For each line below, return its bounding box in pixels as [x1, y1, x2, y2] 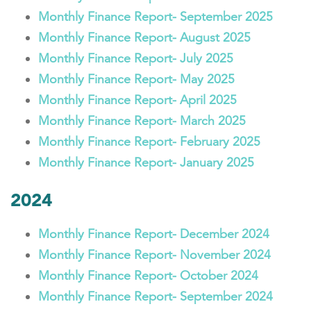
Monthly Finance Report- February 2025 [38, 134, 260, 149]
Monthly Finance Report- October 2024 [38, 268, 258, 283]
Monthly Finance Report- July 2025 [38, 51, 233, 66]
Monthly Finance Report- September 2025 [38, 9, 273, 24]
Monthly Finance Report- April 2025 [38, 92, 237, 108]
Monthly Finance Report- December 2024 [38, 226, 269, 242]
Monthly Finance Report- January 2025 [38, 155, 254, 170]
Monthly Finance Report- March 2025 [38, 113, 246, 128]
